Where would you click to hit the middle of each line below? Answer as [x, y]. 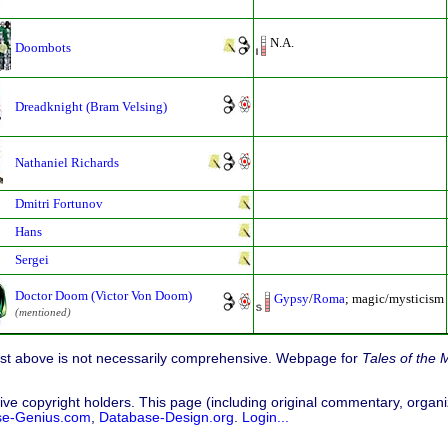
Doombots [43, 47]
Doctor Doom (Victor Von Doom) [103, 295]
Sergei [32, 259]
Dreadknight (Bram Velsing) [91, 106]
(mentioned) [43, 311]
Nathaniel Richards [67, 162]
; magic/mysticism [394, 298]
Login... [265, 417]
